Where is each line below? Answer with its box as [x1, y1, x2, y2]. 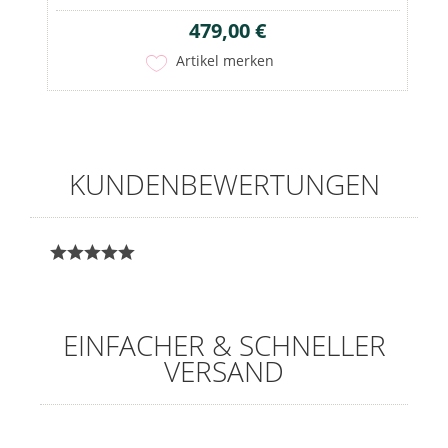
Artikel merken [176, 50, 275, 70]
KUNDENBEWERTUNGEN [68, 164, 380, 203]
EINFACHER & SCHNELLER [62, 325, 386, 364]
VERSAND [164, 351, 284, 390]
